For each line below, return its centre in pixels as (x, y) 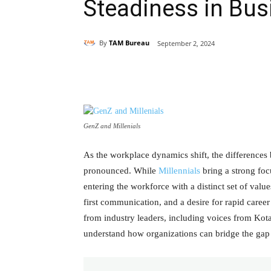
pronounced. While (121, 170)
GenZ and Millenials (112, 126)
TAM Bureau (129, 43)
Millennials (179, 170)
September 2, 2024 (186, 43)
